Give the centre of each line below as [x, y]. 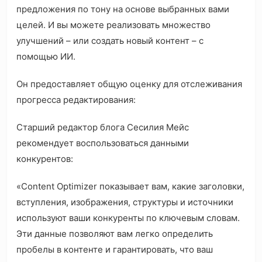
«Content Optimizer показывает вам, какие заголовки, [130, 187]
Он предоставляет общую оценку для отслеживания [129, 84]
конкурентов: [46, 159]
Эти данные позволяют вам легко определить [115, 234]
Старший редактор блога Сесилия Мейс [103, 127]
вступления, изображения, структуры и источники [125, 202]
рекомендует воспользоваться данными [103, 143]
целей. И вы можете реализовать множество [113, 25]
